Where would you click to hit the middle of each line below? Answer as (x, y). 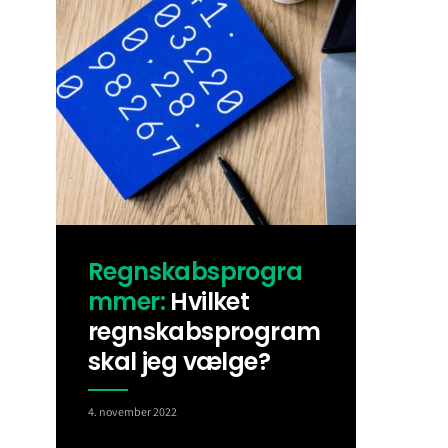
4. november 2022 (132, 411)
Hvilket (207, 301)
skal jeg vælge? (179, 361)
